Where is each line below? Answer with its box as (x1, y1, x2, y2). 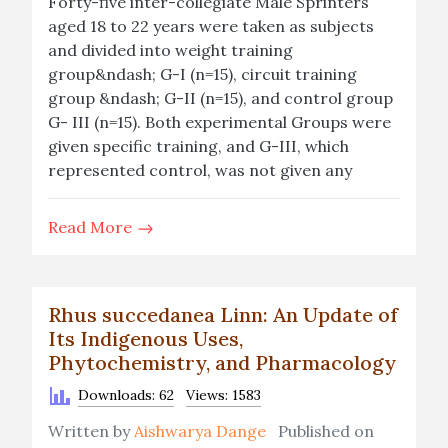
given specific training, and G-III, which (48, 136, 349, 156)
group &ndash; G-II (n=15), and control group (48, 88, 393, 108)
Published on (266, 421, 374, 441)
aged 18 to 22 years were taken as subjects (48, 16, 374, 36)
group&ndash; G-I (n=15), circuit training (48, 64, 357, 84)
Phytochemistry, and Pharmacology (48, 350, 396, 375)
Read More (48, 217, 136, 237)
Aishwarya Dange (134, 421, 266, 441)
